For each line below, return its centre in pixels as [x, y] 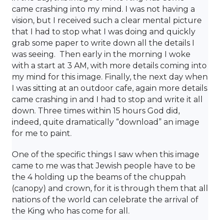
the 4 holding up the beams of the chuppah [99, 177]
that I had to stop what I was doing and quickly [104, 31]
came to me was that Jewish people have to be [104, 165]
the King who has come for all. [71, 211]
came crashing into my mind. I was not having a [103, 9]
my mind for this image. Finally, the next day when [110, 77]
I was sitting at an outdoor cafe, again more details [110, 88]
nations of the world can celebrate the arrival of [105, 199]
